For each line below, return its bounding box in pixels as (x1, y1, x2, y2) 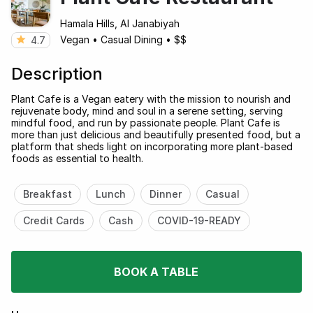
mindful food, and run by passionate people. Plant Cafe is (11, 116, 280, 129)
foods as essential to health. (11, 152, 143, 164)
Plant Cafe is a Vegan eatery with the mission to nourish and (11, 92, 291, 105)
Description (11, 63, 103, 84)
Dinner (149, 187, 182, 200)
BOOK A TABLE (114, 264, 199, 279)
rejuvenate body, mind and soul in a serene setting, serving (11, 104, 283, 117)
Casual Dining (101, 33, 163, 45)
